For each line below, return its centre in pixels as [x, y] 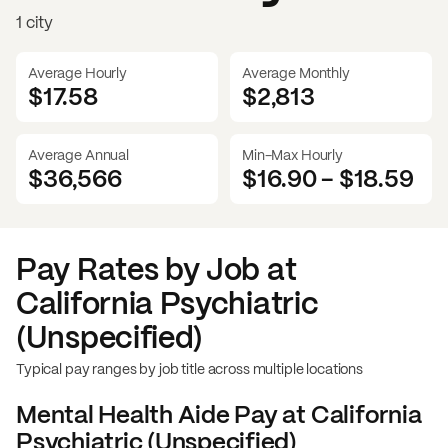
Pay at [270, 414]
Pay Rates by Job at [156, 269]
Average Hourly [78, 72]
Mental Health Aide [123, 414]
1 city [35, 22]
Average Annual [79, 154]
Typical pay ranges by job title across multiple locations [190, 368]
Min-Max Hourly [293, 154]
